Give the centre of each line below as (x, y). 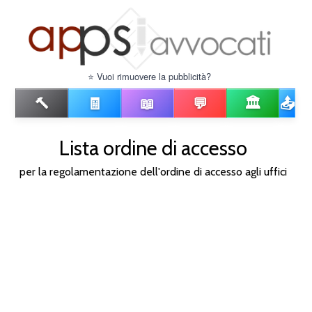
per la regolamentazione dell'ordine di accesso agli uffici (153, 172)
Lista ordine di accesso (153, 148)
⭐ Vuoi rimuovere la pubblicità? (150, 77)
